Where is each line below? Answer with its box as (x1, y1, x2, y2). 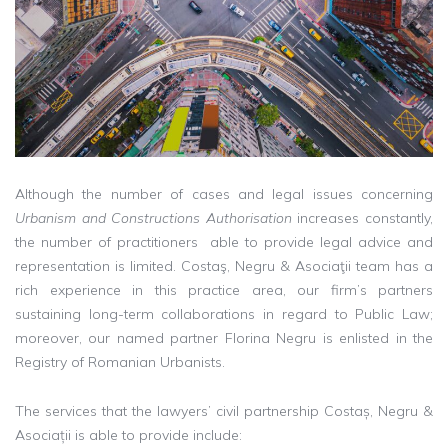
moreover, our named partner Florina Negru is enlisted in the (15, 328, 433, 347)
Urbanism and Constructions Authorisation (15, 208, 292, 227)
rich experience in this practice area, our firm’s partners (15, 280, 433, 299)
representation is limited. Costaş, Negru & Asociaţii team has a (15, 256, 433, 275)
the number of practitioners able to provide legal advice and (15, 232, 433, 251)
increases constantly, (291, 208, 434, 227)
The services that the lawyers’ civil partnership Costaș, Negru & (15, 401, 433, 420)
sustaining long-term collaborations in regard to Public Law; (15, 304, 433, 323)
